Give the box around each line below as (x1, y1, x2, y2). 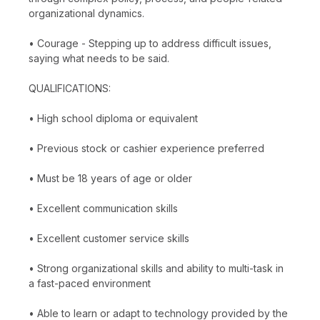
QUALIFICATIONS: (29, 81, 111, 94)
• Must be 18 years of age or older (29, 171, 192, 184)
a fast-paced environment (29, 276, 151, 289)
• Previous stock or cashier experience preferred (29, 141, 264, 154)
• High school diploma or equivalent (29, 111, 198, 124)
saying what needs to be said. (29, 51, 169, 64)
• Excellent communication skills (29, 201, 178, 214)
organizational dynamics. (29, 6, 144, 19)
